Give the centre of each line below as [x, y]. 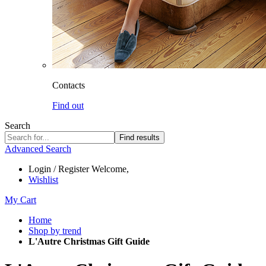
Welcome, [110, 169]
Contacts [69, 85]
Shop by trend [55, 231]
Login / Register [59, 169]
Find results [140, 137]
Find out [68, 105]
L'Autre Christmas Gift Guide [89, 241]
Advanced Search [38, 149]
